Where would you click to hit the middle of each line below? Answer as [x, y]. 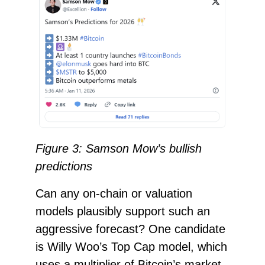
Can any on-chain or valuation [114, 194]
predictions [64, 167]
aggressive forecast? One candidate [130, 229]
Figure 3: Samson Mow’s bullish [118, 149]
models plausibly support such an [122, 211]
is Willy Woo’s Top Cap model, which [131, 247]
